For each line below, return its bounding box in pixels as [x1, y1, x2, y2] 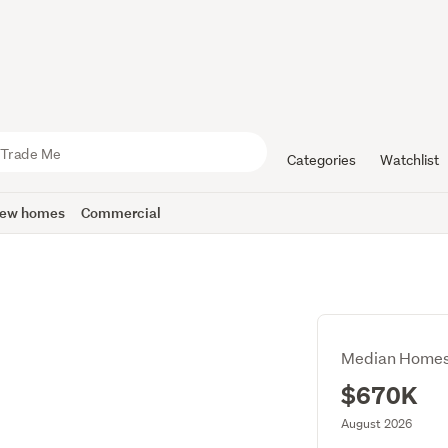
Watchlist [379, 151, 439, 169]
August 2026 [340, 415, 412, 432]
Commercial [81, 203, 162, 222]
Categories [286, 151, 356, 169]
